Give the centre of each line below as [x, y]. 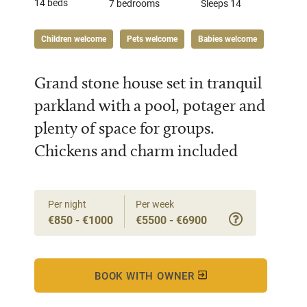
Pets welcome [152, 39]
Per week [155, 204]
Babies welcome [228, 39]
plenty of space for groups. [124, 128]
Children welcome [74, 39]
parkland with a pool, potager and [150, 105]
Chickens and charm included [136, 150]
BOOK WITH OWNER [146, 275]
